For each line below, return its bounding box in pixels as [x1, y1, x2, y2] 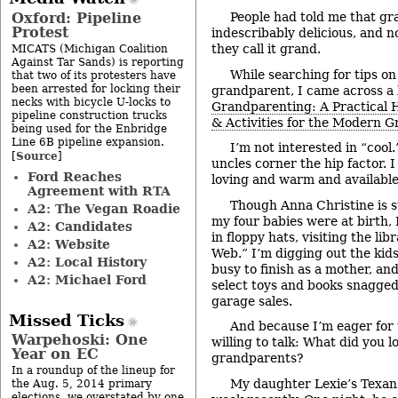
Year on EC [12, 345, 99, 362]
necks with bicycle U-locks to [12, 95, 171, 108]
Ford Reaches [27, 169, 122, 184]
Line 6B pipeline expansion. [12, 135, 164, 148]
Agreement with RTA [27, 183, 171, 198]
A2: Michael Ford [27, 272, 147, 287]
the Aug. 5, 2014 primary [12, 378, 152, 390]
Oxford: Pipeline [12, 9, 141, 27]
